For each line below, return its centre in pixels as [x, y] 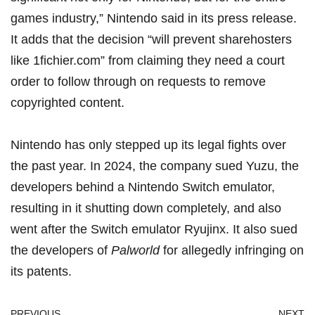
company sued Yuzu [217, 166]
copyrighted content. [67, 103]
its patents [39, 271]
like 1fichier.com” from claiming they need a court [148, 60]
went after [40, 229]
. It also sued [262, 229]
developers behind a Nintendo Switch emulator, [143, 187]
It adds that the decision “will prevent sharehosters [151, 39]
